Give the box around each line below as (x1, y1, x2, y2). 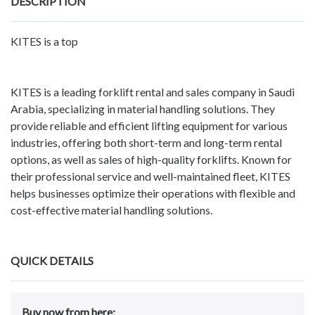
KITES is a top (11, 34, 78, 48)
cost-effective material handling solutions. (11, 202, 212, 217)
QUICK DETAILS (11, 253, 94, 267)
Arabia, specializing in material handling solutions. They (11, 101, 275, 115)
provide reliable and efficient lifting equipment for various (11, 118, 288, 132)
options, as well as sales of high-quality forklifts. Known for (11, 152, 292, 166)
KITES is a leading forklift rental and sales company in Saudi (11, 84, 295, 98)
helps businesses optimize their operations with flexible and (11, 186, 295, 200)
